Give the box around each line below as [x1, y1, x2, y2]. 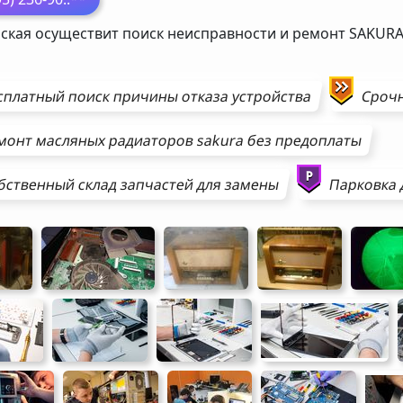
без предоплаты [242, 130, 363, 151]
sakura [195, 130, 246, 151]
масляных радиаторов [34, 130, 195, 151]
